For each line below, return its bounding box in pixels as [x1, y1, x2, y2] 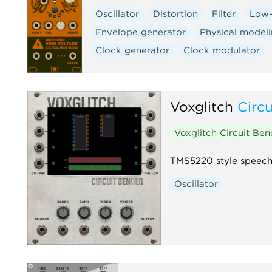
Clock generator [95, 44, 170, 56]
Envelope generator [95, 26, 186, 38]
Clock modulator [183, 44, 260, 56]
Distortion [153, 8, 199, 19]
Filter [212, 8, 236, 19]
